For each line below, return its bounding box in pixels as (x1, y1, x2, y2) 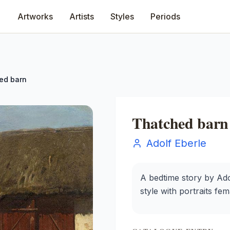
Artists (69, 11, 94, 22)
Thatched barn (132, 111, 229, 134)
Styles (110, 11, 134, 22)
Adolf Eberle (146, 137, 206, 149)
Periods (150, 11, 180, 22)
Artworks (17, 11, 53, 22)
